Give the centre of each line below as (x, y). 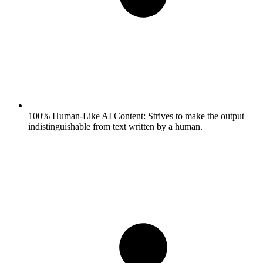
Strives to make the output (195, 116)
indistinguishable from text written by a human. (115, 126)
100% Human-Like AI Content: (87, 116)
